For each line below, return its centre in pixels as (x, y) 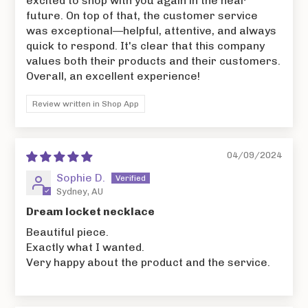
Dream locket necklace (91, 211)
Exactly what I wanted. (86, 247)
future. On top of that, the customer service (142, 15)
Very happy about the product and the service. (148, 262)
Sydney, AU (80, 191)
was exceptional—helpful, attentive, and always (152, 30)
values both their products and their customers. (154, 60)
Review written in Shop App (86, 103)
